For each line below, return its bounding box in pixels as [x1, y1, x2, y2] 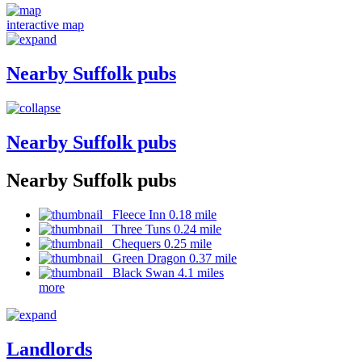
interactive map [6, 18, 84, 32]
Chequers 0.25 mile [103, 236, 212, 250]
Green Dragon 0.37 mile [103, 250, 237, 265]
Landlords [6, 338, 92, 360]
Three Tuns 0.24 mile [103, 221, 221, 236]
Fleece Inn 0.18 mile [103, 207, 217, 221]
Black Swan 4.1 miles [103, 265, 224, 280]
